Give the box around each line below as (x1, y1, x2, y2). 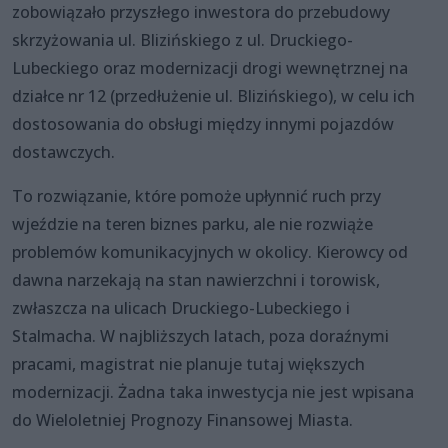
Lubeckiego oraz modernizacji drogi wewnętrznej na (12, 56, 408, 79)
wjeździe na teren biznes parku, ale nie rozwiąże (12, 212, 373, 235)
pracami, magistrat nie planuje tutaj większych (12, 352, 365, 375)
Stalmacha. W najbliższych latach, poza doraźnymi (12, 324, 389, 347)
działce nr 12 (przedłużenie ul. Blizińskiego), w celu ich (12, 84, 415, 107)
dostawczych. (12, 140, 115, 163)
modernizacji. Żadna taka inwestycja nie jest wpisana (12, 380, 414, 403)
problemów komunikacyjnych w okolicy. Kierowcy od (12, 240, 408, 263)
